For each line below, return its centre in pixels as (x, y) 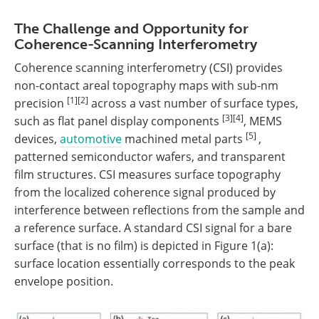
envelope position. (64, 281)
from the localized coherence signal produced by (145, 192)
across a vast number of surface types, (193, 103)
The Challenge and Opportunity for (131, 28)
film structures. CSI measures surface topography (147, 174)
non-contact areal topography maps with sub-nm (146, 85)
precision (41, 103)
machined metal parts (184, 138)
